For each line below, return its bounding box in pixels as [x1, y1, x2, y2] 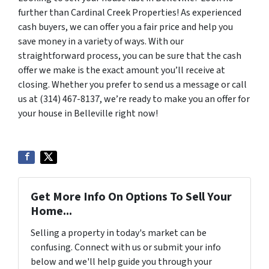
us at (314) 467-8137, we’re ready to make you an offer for [18, 92, 250, 106]
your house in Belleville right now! [18, 107, 158, 121]
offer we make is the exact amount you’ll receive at [18, 64, 225, 77]
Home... [31, 203, 72, 220]
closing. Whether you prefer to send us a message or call [18, 78, 247, 92]
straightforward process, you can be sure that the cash [18, 49, 241, 63]
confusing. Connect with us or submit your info [31, 241, 221, 255]
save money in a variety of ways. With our [18, 35, 184, 49]
